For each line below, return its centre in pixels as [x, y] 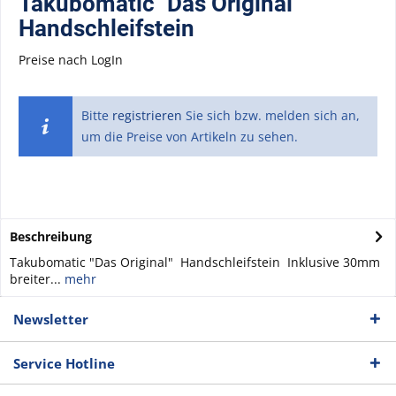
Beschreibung [51, 236]
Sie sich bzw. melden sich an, [270, 115]
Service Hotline [64, 363]
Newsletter [51, 319]
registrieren [147, 115]
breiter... [35, 279]
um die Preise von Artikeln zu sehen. [189, 137]
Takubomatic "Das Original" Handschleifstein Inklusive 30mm [195, 262]
